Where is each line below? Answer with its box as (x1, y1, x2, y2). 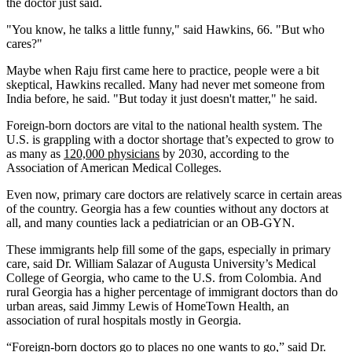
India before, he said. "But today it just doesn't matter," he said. (6, 91, 317, 105)
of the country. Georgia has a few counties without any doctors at (6, 201, 328, 215)
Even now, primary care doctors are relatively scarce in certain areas (6, 187, 342, 201)
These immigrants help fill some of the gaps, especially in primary (6, 242, 331, 256)
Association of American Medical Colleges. (6, 160, 222, 174)
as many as (6, 146, 64, 160)
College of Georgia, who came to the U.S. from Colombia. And (6, 270, 321, 284)
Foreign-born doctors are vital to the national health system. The (6, 118, 322, 132)
